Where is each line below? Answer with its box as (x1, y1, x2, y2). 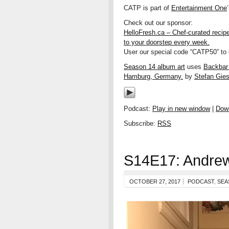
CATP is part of (124, 4, 171, 12)
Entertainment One (171, 4, 227, 12)
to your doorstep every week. (124, 38, 210, 47)
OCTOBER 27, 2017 (129, 178, 180, 185)
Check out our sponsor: (124, 19, 193, 27)
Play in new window (152, 105, 210, 113)
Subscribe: (124, 120, 157, 128)
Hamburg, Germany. (124, 73, 183, 81)
